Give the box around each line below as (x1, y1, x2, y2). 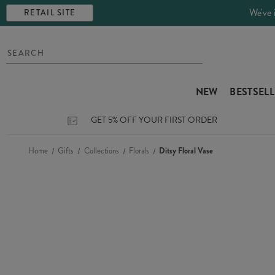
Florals (128, 145, 149, 157)
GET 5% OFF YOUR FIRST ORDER (91, 114, 217, 126)
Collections (83, 145, 119, 157)
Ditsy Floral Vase (159, 145, 214, 157)
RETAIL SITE (24, 7, 76, 18)
